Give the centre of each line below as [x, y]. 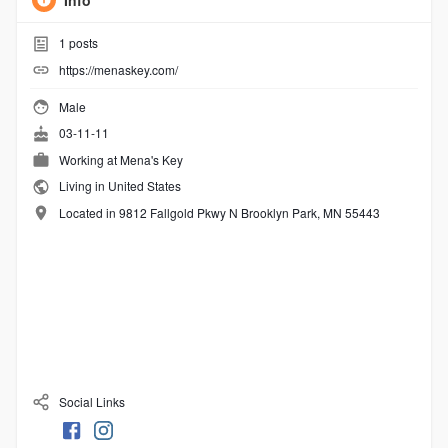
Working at [89, 159]
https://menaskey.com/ [118, 69]
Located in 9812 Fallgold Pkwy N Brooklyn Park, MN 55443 [219, 212]
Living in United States [118, 186]
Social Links [90, 401]
